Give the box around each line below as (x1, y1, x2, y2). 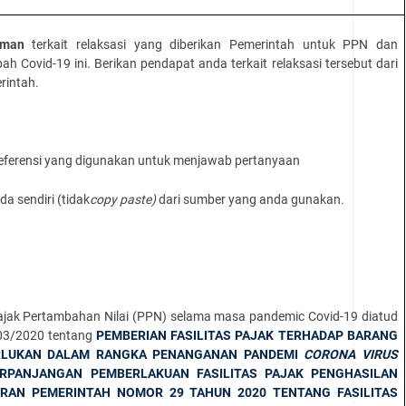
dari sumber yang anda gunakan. (159, 191, 345, 207)
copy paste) (90, 191, 159, 207)
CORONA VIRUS (304, 346, 398, 362)
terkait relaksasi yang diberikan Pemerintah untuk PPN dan (32, 36, 398, 52)
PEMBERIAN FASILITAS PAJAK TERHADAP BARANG (96, 327, 398, 343)
